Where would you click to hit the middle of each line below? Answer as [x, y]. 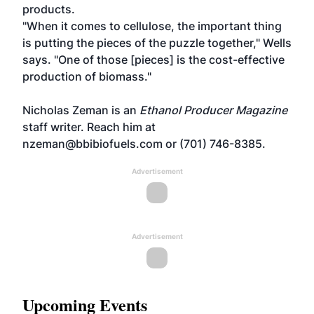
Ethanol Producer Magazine [213, 110]
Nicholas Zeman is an [81, 110]
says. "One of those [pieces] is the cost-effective [153, 60]
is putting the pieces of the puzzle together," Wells [157, 43]
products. [49, 9]
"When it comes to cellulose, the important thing [152, 26]
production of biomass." [87, 76]
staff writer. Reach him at [89, 127]
